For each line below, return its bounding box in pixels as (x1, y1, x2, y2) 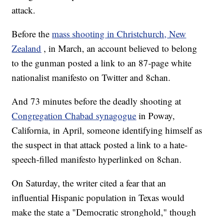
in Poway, (139, 109, 175, 122)
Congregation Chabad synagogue (12, 109, 137, 122)
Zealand (12, 42, 42, 55)
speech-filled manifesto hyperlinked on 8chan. (12, 153, 182, 166)
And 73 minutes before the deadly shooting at (12, 95, 182, 108)
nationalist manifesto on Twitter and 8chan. (12, 71, 171, 84)
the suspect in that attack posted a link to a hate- (12, 139, 188, 151)
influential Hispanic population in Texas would (12, 191, 185, 204)
